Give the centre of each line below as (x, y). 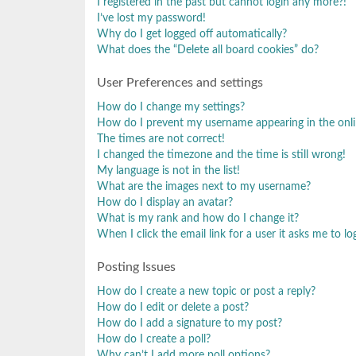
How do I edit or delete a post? (173, 307)
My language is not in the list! (168, 170)
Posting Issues (136, 267)
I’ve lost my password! (151, 18)
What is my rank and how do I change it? (198, 218)
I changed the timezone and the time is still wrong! (221, 155)
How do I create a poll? (154, 339)
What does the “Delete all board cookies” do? (208, 50)
